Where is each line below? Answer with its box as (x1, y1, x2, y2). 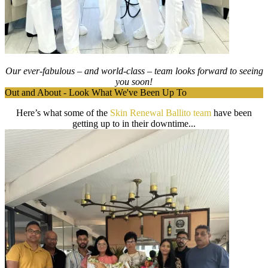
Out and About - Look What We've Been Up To (5, 87, 187, 98)
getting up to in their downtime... (72, 118, 196, 129)
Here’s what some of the (16, 108, 110, 118)
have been (214, 108, 252, 118)
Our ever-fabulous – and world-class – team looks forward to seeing (5, 66, 263, 76)
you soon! (115, 77, 153, 87)
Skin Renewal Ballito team (110, 108, 214, 118)
